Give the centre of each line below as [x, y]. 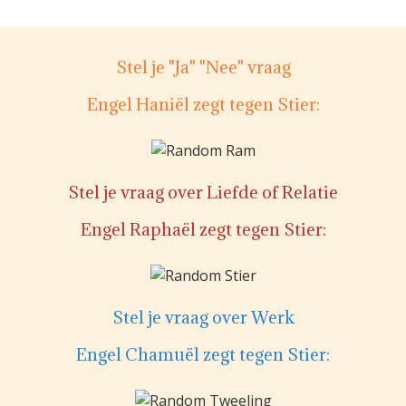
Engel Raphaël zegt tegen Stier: [203, 229]
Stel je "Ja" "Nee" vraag [203, 67]
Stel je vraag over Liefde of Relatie [203, 192]
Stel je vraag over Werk [203, 317]
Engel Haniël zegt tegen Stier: [203, 104]
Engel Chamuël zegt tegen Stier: [203, 354]
